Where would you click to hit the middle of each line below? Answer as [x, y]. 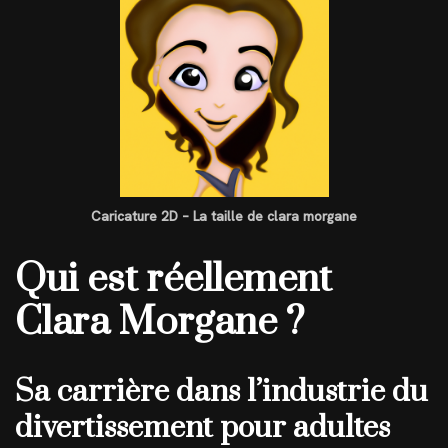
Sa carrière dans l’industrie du [221, 392]
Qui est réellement [173, 279]
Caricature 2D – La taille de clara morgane [224, 216]
